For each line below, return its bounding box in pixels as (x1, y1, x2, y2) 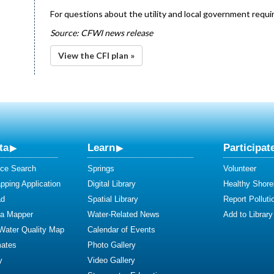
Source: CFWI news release (50, 28, 153, 38)
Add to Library (223, 210, 273, 219)
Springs (87, 164, 114, 173)
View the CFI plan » (58, 50, 135, 61)
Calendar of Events (87, 225, 155, 234)
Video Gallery (87, 256, 135, 265)
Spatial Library (87, 194, 138, 204)
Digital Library (87, 179, 136, 188)
